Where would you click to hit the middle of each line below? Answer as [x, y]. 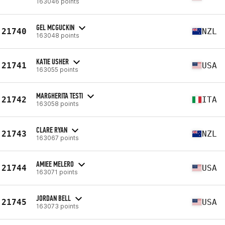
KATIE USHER [52, 61]
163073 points [58, 206]
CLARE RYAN [52, 130]
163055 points [57, 69]
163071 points [57, 172]
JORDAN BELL [53, 198]
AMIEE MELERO [55, 164]
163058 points [58, 103]
